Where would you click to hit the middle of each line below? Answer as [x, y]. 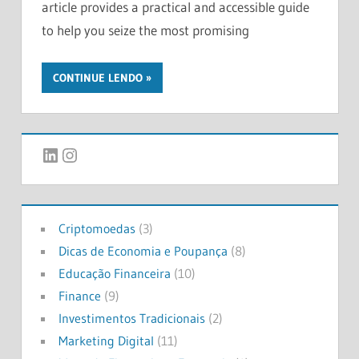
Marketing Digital [106, 341]
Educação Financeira [114, 274]
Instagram [100, 154]
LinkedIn [74, 154]
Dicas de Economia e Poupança [143, 251]
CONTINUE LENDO [98, 77]
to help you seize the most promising [145, 30]
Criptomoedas [97, 229]
